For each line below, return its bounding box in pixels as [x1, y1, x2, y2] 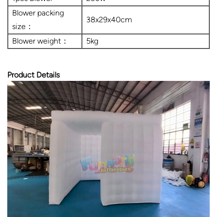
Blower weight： [12, 36, 69, 46]
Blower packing [12, 8, 64, 17]
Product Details [7, 70, 60, 79]
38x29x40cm [86, 15, 132, 24]
